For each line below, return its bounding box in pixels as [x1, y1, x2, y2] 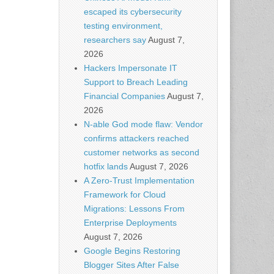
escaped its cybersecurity [84, 7, 182, 17]
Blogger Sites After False [84, 260, 179, 270]
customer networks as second [84, 147, 199, 157]
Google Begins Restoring [84, 246, 180, 256]
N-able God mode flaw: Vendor [84, 119, 203, 129]
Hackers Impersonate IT [84, 63, 177, 73]
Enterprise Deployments [84, 218, 177, 228]
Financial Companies [84, 91, 165, 101]
